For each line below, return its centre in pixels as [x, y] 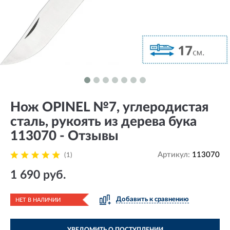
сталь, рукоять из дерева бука [103, 122]
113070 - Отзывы [64, 136]
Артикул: [175, 155]
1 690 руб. [38, 175]
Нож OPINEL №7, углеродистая [109, 107]
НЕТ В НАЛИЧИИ [38, 200]
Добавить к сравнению [152, 199]
